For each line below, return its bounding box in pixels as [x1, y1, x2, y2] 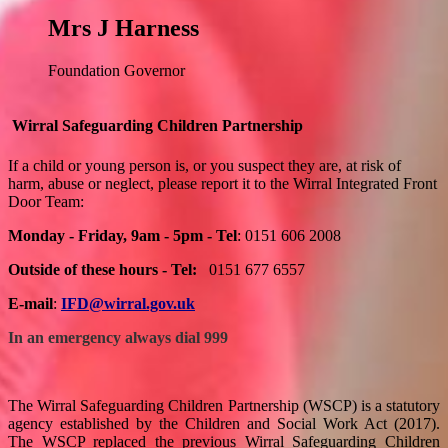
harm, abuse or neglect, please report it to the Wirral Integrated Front [8, 174, 437, 192]
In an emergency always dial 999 [8, 328, 228, 346]
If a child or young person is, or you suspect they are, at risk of [8, 156, 401, 174]
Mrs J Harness [48, 15, 199, 42]
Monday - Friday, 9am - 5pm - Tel [8, 226, 237, 244]
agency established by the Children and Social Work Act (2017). [8, 414, 440, 432]
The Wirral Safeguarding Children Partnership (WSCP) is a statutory [8, 396, 440, 414]
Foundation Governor [48, 62, 185, 80]
